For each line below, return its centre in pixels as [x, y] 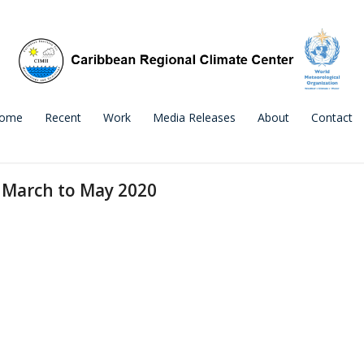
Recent [63, 117]
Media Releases [194, 117]
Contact [332, 117]
